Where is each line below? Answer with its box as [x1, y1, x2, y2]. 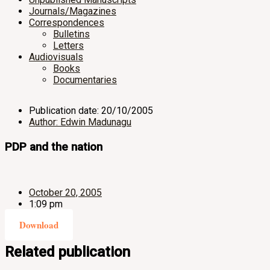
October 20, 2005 [29, 187, 102, 199]
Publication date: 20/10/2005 [29, 105, 153, 116]
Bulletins [53, 28, 90, 40]
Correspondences [29, 17, 104, 28]
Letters [53, 40, 84, 51]
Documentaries [53, 74, 117, 86]
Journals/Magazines [29, 5, 116, 17]
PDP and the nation [5, 140, 102, 154]
